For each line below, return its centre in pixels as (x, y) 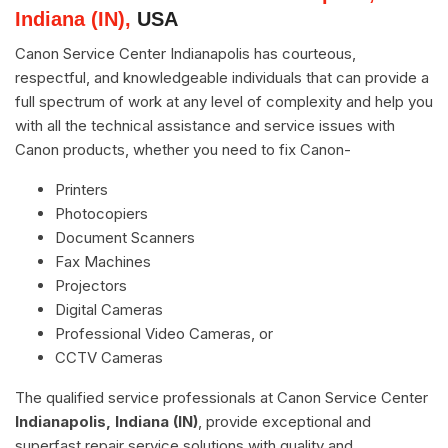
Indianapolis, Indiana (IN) (106, 421)
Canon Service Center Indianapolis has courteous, (185, 53)
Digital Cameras (109, 309)
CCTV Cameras (109, 357)
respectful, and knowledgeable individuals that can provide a (222, 77)
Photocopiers (101, 213)
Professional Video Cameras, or (164, 333)
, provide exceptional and (284, 421)
